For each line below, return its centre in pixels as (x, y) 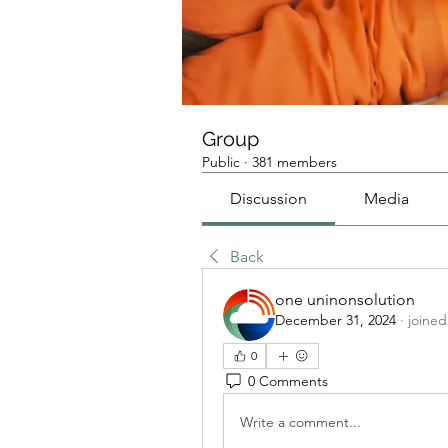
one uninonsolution (345, 299)
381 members (294, 162)
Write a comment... (300, 421)
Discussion (269, 198)
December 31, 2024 (335, 320)
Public (221, 162)
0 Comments (288, 380)
